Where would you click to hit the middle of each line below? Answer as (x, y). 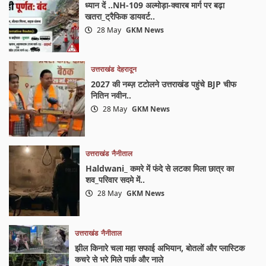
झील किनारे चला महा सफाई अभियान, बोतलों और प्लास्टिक (160, 248)
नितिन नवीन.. (111, 95)
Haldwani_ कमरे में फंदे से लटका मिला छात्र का (159, 169)
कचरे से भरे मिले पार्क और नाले (119, 259)
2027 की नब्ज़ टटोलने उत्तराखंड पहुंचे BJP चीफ (163, 84)
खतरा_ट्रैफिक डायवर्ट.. (120, 16)
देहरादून (126, 69)
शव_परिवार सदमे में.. (115, 180)
